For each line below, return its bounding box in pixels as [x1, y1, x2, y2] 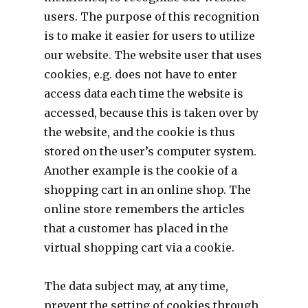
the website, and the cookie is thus [43, 124, 235, 139]
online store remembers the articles [43, 201, 245, 216]
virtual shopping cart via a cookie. [43, 240, 234, 254]
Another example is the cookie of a [43, 163, 237, 177]
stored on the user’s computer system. [43, 144, 256, 158]
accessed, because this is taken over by [43, 105, 258, 120]
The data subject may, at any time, [43, 278, 228, 293]
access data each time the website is [43, 86, 243, 100]
